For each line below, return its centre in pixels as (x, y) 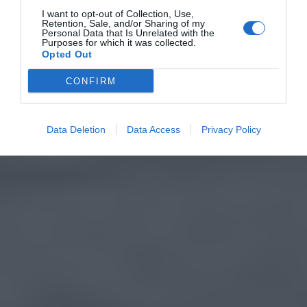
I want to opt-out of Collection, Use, (118, 14)
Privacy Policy (231, 130)
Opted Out (67, 54)
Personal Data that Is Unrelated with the (128, 33)
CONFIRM (91, 81)
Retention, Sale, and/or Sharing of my (123, 23)
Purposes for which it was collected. (119, 42)
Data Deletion (76, 130)
